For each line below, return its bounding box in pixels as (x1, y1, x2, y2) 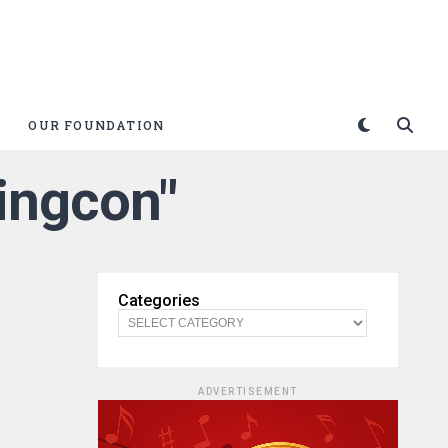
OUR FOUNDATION (28, 117, 165, 133)
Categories (118, 291, 200, 310)
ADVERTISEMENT (198, 386, 298, 397)
